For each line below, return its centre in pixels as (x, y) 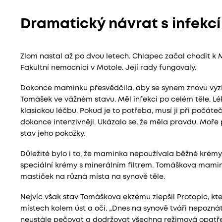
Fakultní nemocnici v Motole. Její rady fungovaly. (108, 68)
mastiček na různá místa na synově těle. (92, 177)
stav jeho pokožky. (53, 134)
